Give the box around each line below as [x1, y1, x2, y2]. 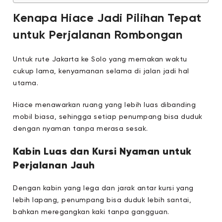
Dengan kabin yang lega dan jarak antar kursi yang [13, 185, 194, 192]
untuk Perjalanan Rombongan [13, 29, 183, 42]
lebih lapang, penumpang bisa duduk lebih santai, [13, 197, 192, 204]
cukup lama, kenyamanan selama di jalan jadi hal [13, 68, 189, 75]
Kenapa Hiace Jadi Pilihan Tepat [13, 12, 202, 25]
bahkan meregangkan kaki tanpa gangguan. [13, 209, 169, 216]
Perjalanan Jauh [13, 159, 95, 172]
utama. [13, 80, 39, 87]
